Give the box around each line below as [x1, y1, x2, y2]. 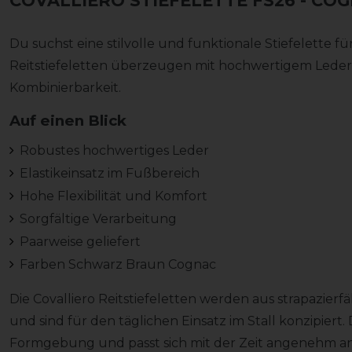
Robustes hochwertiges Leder [19, 143, 209, 159]
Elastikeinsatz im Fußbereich [19, 166, 200, 181]
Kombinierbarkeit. [9, 80, 121, 96]
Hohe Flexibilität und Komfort [19, 189, 207, 204]
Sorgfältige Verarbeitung [19, 211, 177, 227]
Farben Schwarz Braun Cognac [19, 257, 216, 273]
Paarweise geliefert [19, 234, 141, 250]
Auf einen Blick [9, 112, 126, 130]
